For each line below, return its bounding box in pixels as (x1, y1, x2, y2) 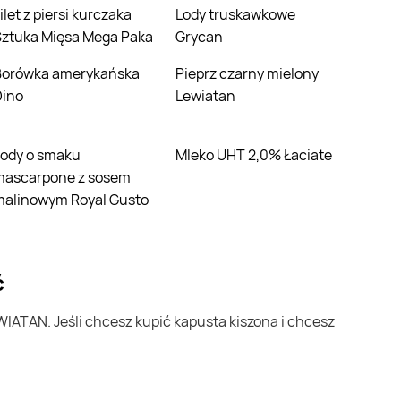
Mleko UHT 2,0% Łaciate (187, 145, 332, 166)
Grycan (175, 27, 223, 47)
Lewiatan (175, 86, 235, 107)
